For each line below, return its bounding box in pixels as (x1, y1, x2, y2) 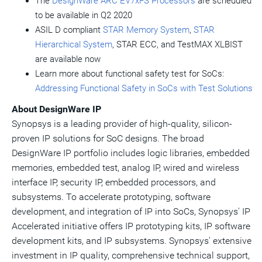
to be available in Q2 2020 (35, 10, 132, 20)
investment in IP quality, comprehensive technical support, (12, 250, 250, 261)
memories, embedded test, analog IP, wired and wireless (12, 162, 239, 173)
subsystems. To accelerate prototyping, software (12, 191, 211, 202)
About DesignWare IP (12, 104, 101, 115)
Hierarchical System (35, 39, 112, 50)
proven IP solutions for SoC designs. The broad (12, 133, 204, 144)
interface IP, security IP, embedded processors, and (12, 177, 216, 188)
